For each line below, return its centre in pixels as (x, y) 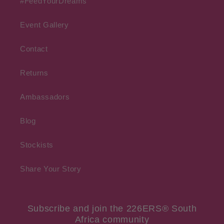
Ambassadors (45, 97)
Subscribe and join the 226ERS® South (112, 209)
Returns (34, 73)
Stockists (37, 145)
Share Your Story (51, 169)
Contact (34, 49)
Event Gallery (44, 25)
